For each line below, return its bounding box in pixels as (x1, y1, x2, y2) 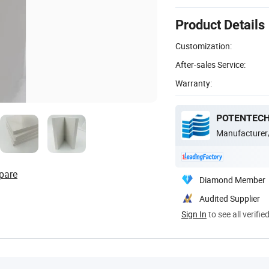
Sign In (181, 208, 207, 220)
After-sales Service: (175, 58, 246, 70)
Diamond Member (199, 174, 265, 186)
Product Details (175, 17, 265, 32)
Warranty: (175, 77, 212, 89)
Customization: (175, 40, 232, 52)
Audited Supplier (199, 192, 260, 204)
